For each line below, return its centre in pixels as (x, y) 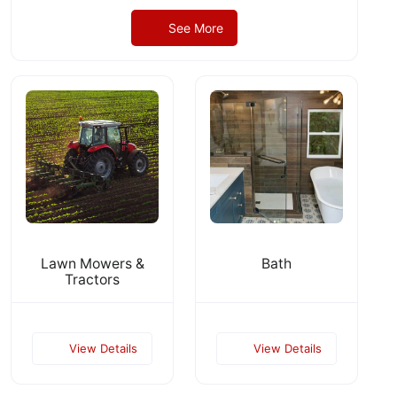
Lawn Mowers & (92, 263)
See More (195, 27)
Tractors (92, 279)
